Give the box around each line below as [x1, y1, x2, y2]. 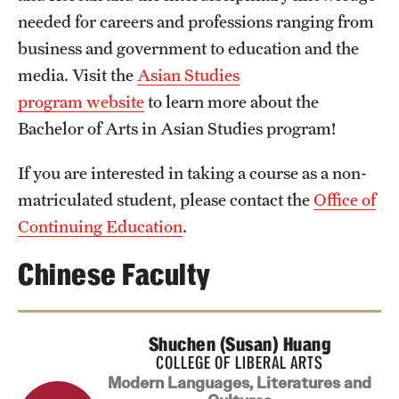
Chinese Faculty [18, 255, 211, 294]
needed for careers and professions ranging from [18, 11, 374, 31]
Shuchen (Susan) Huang [148, 331, 331, 356]
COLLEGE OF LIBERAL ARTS [156, 352, 323, 373]
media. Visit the [18, 64, 137, 85]
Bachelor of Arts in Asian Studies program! [18, 118, 336, 138]
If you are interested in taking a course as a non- [18, 162, 367, 183]
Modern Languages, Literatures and [108, 373, 371, 393]
